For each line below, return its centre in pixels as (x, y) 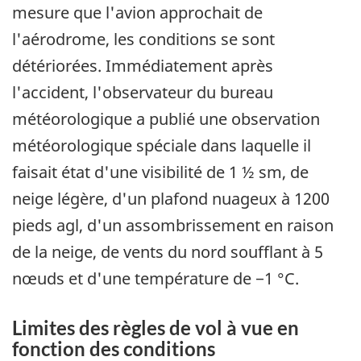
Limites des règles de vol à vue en (156, 328)
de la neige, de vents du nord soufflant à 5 (168, 252)
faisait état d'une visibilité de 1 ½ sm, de (160, 172)
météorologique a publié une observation (166, 119)
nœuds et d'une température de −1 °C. (156, 279)
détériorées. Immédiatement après (143, 66)
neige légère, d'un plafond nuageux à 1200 (171, 199)
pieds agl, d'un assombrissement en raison (173, 226)
